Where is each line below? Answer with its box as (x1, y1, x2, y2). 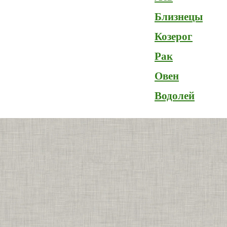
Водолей (155, 90, 195, 102)
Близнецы (155, 11, 203, 23)
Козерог (155, 30, 193, 43)
